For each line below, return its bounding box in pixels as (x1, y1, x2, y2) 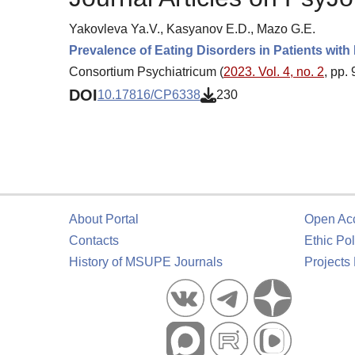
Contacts (69, 234, 119, 247)
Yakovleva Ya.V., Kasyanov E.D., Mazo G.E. (69, 21, 315, 36)
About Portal (69, 212, 139, 226)
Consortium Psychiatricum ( (69, 64, 223, 78)
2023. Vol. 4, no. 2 (223, 64, 324, 78)
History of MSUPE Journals (69, 255, 223, 269)
